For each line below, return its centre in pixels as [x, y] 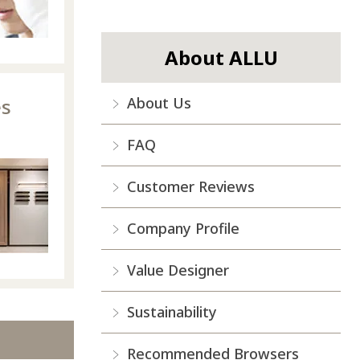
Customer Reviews [191, 187]
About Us [159, 103]
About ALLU [221, 58]
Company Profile [183, 229]
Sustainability [172, 312]
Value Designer [178, 270]
